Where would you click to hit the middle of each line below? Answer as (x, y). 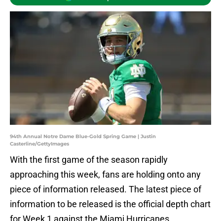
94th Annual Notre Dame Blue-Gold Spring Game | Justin (83, 137)
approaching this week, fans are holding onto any (105, 175)
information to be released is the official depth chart (110, 204)
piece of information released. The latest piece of (106, 189)
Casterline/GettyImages (39, 144)
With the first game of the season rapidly (89, 160)
